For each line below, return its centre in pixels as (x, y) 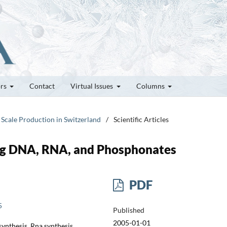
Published (128, 210)
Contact (42, 86)
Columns (151, 86)
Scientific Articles (141, 119)
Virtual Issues (92, 86)
